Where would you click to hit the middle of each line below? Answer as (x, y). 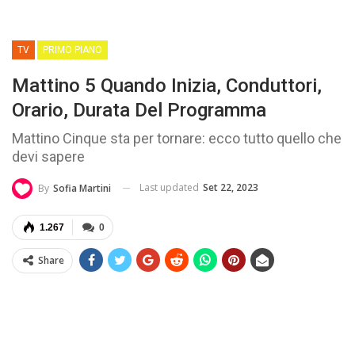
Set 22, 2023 (231, 188)
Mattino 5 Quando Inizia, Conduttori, (167, 86)
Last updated (170, 188)
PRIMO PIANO (73, 50)
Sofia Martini (82, 188)
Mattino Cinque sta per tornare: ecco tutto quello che (177, 139)
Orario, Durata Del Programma (139, 111)
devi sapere (48, 157)
